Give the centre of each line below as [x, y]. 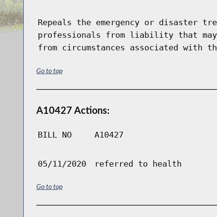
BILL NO [54, 134]
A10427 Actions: [73, 110]
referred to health [138, 163]
